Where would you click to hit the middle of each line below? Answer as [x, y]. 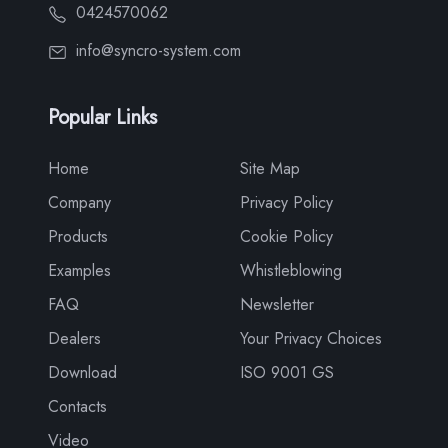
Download [82, 372]
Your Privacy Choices [311, 338]
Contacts [77, 406]
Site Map [270, 168]
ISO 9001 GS [287, 372]
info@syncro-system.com [156, 50]
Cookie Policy [286, 236]
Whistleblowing [291, 270]
